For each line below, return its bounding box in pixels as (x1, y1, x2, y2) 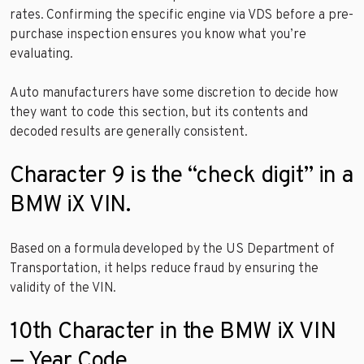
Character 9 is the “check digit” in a (10, 162, 353, 192)
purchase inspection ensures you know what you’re (10, 27, 307, 44)
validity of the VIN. (10, 280, 117, 297)
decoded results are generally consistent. (10, 124, 248, 141)
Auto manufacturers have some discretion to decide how (10, 85, 338, 102)
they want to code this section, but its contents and (10, 105, 308, 122)
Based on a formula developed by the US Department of (10, 241, 335, 258)
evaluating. (10, 46, 74, 63)
